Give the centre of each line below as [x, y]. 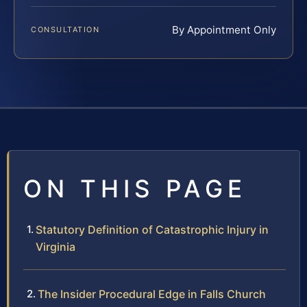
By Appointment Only [224, 30]
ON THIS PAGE [135, 189]
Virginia [56, 247]
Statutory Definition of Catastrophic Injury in [152, 230]
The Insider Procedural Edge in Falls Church [152, 294]
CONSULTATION [65, 30]
